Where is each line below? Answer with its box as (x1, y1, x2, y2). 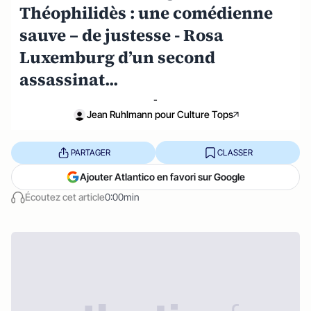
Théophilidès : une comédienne (19, 1, 273, 24)
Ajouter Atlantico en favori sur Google (80, 171, 245, 183)
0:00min (105, 191, 140, 203)
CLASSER (217, 146, 253, 158)
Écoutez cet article (25, 191, 105, 203)
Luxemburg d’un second (19, 46, 215, 69)
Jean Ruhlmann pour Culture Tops (86, 108, 233, 120)
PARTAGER (70, 146, 110, 158)
